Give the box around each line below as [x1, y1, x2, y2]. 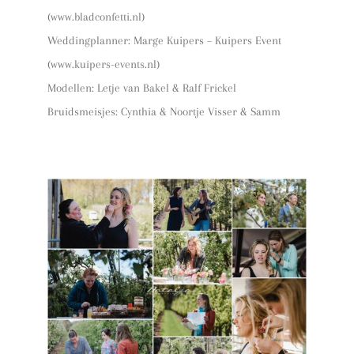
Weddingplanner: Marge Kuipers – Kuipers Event [47, 33, 281, 47]
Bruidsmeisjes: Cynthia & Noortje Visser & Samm [47, 104, 281, 118]
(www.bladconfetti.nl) [47, 9, 145, 23]
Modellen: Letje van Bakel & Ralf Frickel [47, 81, 236, 94]
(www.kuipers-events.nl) [47, 57, 160, 70]
